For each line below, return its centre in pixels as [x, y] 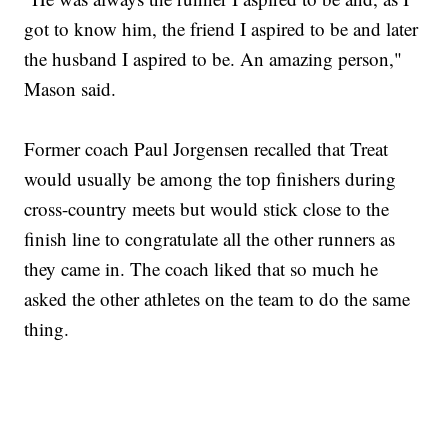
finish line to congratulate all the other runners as [210, 239]
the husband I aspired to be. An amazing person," [213, 59]
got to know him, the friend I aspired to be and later [221, 29]
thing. [47, 329]
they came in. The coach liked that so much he [201, 269]
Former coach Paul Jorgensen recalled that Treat [206, 149]
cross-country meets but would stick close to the [207, 209]
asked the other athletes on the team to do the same [217, 299]
